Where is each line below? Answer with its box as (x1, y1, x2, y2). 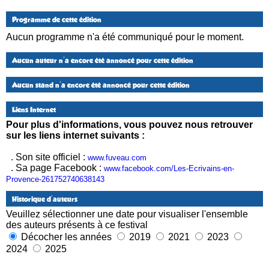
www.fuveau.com (88, 153, 147, 162)
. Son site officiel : (6, 151, 88, 162)
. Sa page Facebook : (6, 162, 104, 173)
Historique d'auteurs (12, 195, 77, 204)
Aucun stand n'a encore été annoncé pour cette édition (12, 80, 190, 89)
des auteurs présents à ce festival (6, 219, 148, 230)
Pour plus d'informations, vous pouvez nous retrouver (6, 119, 253, 130)
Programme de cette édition (12, 15, 101, 24)
